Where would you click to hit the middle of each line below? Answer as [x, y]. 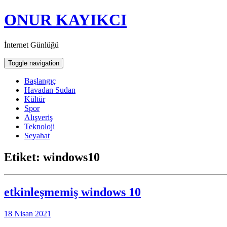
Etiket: [24, 157]
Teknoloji [40, 126]
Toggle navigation [34, 63]
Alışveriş [39, 117]
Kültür [35, 99]
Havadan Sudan [50, 90]
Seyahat [37, 135]
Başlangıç [40, 81]
